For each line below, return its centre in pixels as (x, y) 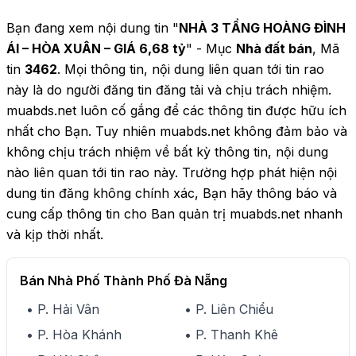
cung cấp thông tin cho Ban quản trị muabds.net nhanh (174, 214)
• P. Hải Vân (63, 309)
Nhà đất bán (274, 48)
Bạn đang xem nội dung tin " (93, 28)
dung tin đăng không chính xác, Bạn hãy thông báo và (172, 193)
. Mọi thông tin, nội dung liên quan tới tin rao (191, 69)
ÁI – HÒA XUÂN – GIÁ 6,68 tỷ (96, 48)
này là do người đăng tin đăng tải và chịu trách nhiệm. (169, 90)
